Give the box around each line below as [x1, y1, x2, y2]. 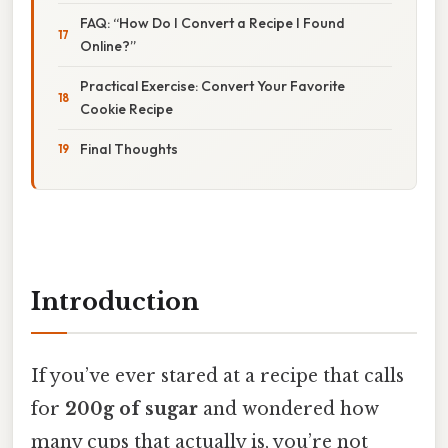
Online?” [80, 36, 136, 55]
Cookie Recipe [80, 99, 173, 118]
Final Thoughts [80, 139, 178, 158]
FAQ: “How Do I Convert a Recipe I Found [80, 13, 345, 32]
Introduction [31, 286, 199, 316]
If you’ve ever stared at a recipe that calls [31, 364, 404, 387]
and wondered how [198, 397, 379, 420]
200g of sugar [65, 397, 198, 420]
